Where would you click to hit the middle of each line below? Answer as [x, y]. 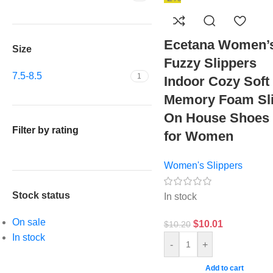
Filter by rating [45, 130]
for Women [198, 136]
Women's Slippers [203, 165]
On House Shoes [216, 118]
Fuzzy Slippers [210, 63]
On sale [29, 222]
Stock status [41, 195]
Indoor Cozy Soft [216, 81]
